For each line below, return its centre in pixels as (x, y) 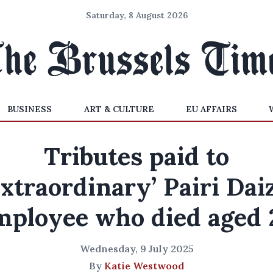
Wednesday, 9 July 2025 (136, 249)
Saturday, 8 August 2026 (136, 15)
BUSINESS (30, 109)
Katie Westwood (144, 266)
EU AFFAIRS (211, 109)
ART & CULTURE (119, 109)
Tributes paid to (136, 156)
